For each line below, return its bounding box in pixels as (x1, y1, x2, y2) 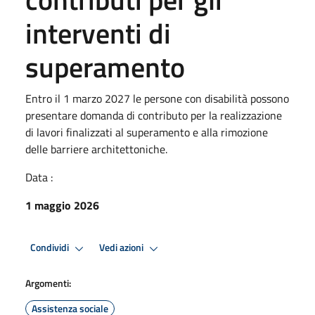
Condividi (30, 240, 71, 256)
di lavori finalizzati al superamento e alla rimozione (25, 123, 268, 141)
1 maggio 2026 (25, 196, 99, 214)
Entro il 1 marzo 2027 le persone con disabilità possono (25, 89, 289, 107)
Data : (25, 168, 53, 186)
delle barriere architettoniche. (25, 140, 167, 157)
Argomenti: (25, 275, 71, 290)
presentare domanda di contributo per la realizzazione (25, 106, 282, 124)
